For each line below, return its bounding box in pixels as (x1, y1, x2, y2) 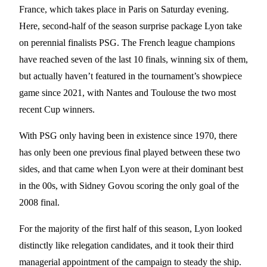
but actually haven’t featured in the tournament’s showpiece (19, 71, 242, 82)
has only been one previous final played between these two (19, 147, 240, 158)
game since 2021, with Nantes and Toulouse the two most (19, 88, 236, 98)
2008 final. (19, 197, 60, 208)
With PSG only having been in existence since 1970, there (19, 131, 237, 141)
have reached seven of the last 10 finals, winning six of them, (19, 54, 248, 65)
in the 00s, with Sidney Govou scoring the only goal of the (19, 181, 239, 191)
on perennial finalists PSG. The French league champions (19, 38, 235, 48)
